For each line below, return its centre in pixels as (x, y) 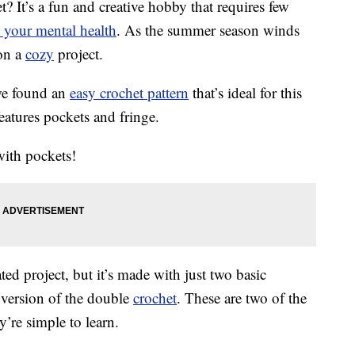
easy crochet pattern (129, 93)
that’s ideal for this (245, 93)
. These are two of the (242, 298)
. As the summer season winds (208, 30)
